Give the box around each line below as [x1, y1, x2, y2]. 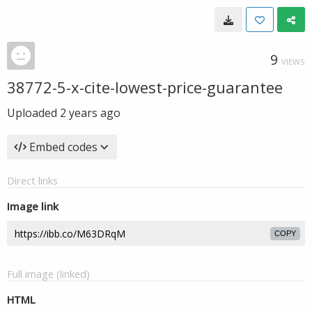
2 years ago [60, 105, 120, 120]
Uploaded [7, 105, 60, 120]
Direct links [7, 173, 58, 187]
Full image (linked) [7, 267, 90, 281]
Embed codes [29, 139, 97, 155]
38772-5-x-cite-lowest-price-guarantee [7, 77, 283, 97]
